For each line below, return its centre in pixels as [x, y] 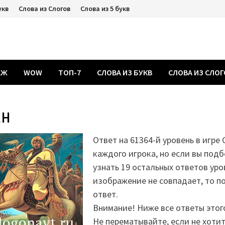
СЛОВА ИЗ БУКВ [125, 72]
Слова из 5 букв [105, 9]
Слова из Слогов [45, 9]
